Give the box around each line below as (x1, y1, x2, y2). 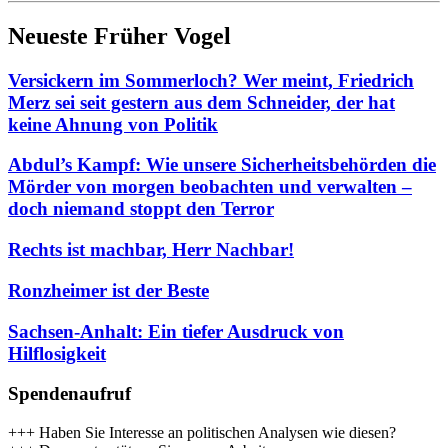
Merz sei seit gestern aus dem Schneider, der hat (8, 91, 395, 113)
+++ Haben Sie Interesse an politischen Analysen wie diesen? (8, 424, 396, 441)
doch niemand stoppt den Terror (8, 198, 274, 220)
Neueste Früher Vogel (8, 22, 231, 49)
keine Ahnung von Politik (8, 113, 218, 135)
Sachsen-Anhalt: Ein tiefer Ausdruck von (8, 320, 344, 342)
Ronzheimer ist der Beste (8, 279, 209, 301)
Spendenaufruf (8, 383, 131, 405)
